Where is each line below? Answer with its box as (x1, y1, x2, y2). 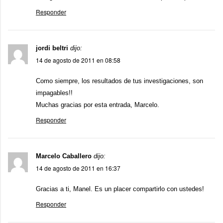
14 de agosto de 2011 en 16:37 (36, 163, 120, 172)
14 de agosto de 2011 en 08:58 (36, 55, 120, 64)
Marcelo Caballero (36, 152, 92, 160)
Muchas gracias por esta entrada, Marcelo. (36, 101, 159, 109)
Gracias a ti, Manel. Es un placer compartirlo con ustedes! (36, 185, 204, 193)
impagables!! (36, 89, 73, 97)
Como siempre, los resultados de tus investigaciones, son (36, 77, 203, 85)
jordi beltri (36, 44, 68, 52)
